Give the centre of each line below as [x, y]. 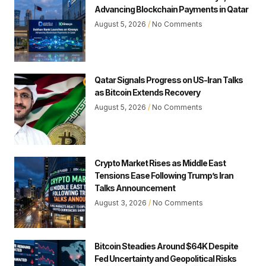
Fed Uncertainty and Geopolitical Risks [165, 259]
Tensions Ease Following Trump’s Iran [164, 176]
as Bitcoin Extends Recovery [147, 93]
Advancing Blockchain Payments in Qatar [171, 9]
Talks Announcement [135, 188]
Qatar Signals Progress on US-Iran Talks [169, 80]
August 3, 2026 [121, 203]
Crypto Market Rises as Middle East [160, 163]
